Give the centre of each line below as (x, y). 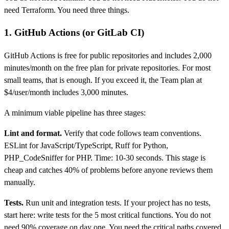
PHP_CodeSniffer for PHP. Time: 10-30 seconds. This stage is (105, 158)
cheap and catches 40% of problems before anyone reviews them (108, 170)
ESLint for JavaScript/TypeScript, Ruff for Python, (86, 146)
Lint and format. (33, 133)
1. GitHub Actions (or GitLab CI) (74, 33)
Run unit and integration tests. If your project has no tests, (117, 203)
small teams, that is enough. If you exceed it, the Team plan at (103, 80)
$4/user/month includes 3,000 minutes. (66, 93)
